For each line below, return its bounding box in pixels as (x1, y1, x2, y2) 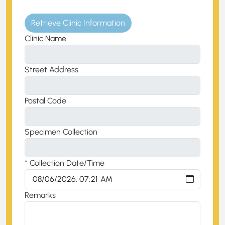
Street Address (25, 64, 78, 74)
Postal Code (25, 95, 66, 105)
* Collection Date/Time (25, 158, 104, 168)
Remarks (25, 190, 56, 200)
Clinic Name (25, 33, 66, 43)
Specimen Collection (25, 127, 97, 137)
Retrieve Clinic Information (31, 18, 125, 28)
